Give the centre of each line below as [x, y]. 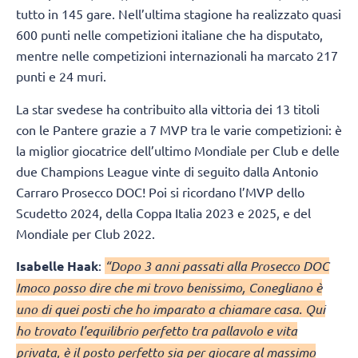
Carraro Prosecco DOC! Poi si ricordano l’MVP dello [160, 191]
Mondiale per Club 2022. [86, 233]
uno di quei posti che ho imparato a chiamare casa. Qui [171, 308]
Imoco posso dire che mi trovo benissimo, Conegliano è [169, 287]
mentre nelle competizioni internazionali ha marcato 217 [177, 56]
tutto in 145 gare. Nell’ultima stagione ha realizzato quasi [179, 14]
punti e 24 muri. [61, 76]
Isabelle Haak [57, 265]
